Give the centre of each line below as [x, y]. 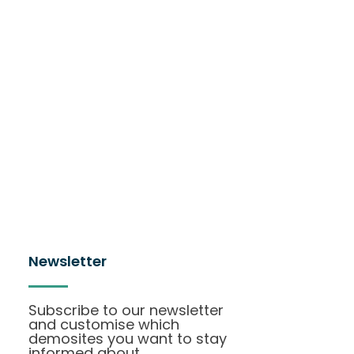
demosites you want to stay [128, 338]
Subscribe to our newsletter [126, 310]
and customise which [104, 324]
